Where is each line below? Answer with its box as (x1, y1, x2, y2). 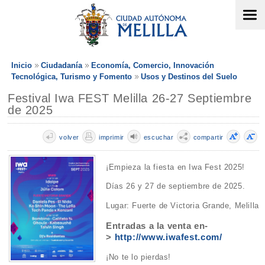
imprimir (98, 134, 124, 141)
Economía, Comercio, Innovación (91, 61, 214, 70)
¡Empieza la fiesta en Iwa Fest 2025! (106, 163, 245, 172)
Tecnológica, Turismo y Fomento (11, 72, 132, 81)
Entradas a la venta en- (106, 221, 209, 231)
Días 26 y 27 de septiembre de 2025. (106, 182, 245, 191)
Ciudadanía (41, 61, 82, 70)
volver (59, 134, 79, 141)
